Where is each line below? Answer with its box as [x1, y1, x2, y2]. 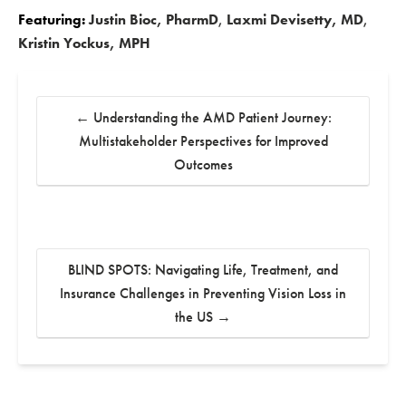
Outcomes [173, 154, 233, 174]
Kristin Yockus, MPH [18, 34, 150, 53]
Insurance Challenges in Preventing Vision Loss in [60, 284, 346, 304]
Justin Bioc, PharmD [89, 10, 218, 30]
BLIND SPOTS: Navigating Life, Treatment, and [68, 260, 338, 280]
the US [175, 307, 217, 327]
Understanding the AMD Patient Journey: [89, 107, 332, 127]
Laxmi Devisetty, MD [227, 10, 363, 30]
